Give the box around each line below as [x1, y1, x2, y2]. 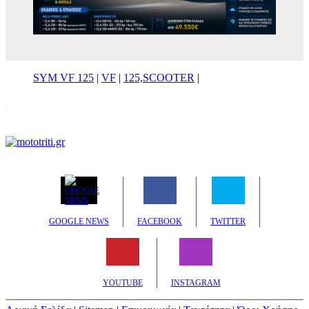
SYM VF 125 [33, 72, 94, 84]
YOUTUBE [102, 278, 143, 288]
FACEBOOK [137, 217, 182, 227]
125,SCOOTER [123, 72, 195, 84]
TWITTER [210, 217, 246, 227]
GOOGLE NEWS [49, 217, 109, 227]
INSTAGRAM [170, 278, 221, 288]
